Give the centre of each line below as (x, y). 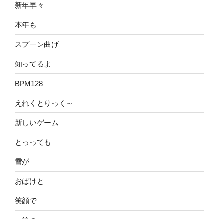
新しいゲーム (37, 122)
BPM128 (29, 83)
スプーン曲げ (37, 44)
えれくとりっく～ (44, 103)
